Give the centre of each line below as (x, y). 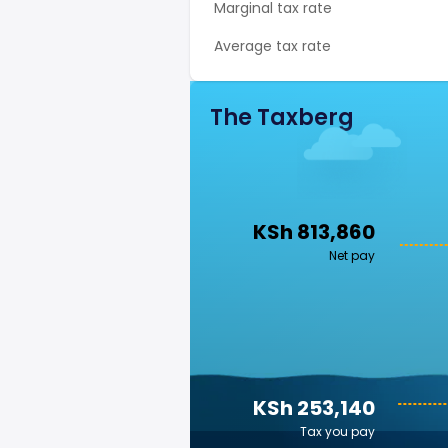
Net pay (352, 255)
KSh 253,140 (314, 408)
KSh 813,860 (314, 232)
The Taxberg (282, 117)
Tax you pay (337, 431)
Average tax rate (272, 46)
